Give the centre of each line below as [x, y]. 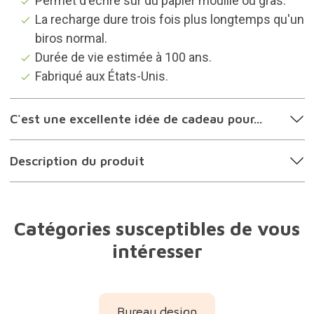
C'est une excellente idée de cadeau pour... [136, 119]
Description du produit [77, 161]
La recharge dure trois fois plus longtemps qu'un [169, 19]
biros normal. [71, 38]
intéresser [157, 251]
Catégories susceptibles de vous [157, 228]
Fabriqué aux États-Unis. [101, 76]
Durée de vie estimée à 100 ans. [123, 57]
